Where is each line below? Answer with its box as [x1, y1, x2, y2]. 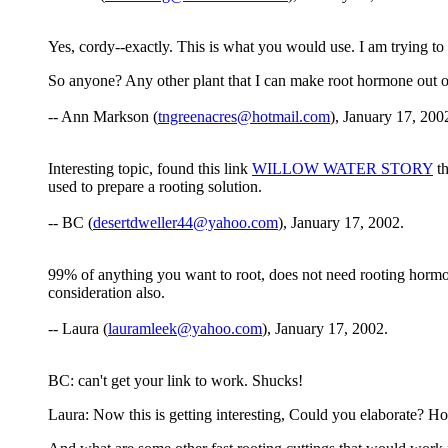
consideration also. [48, 284, 165, 302]
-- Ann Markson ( [48, 108, 158, 126]
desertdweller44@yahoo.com [93, 214, 278, 232]
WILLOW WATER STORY [252, 160, 433, 178]
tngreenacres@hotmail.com [158, 108, 330, 126]
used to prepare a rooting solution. [48, 178, 262, 196]
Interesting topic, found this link [48, 160, 252, 178]
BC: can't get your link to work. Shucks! [48, 372, 303, 390]
